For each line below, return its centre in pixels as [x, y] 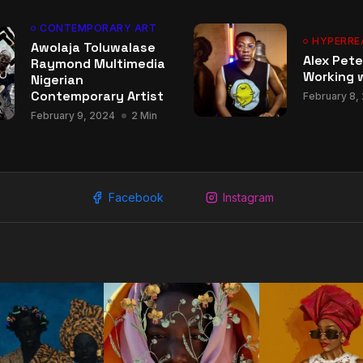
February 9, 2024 [73, 115]
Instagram [248, 197]
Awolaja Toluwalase [93, 47]
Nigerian [57, 80]
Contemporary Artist [97, 96]
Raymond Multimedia [98, 64]
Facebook [136, 197]
